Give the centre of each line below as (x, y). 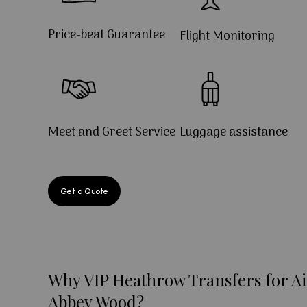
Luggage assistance (234, 133)
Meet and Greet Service (112, 133)
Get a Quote (84, 192)
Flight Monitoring (228, 37)
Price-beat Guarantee (107, 36)
